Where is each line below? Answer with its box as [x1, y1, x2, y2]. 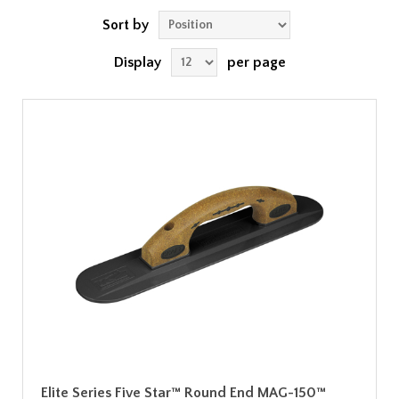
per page [226, 54, 286, 70]
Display [113, 54, 161, 70]
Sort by [102, 17, 149, 33]
